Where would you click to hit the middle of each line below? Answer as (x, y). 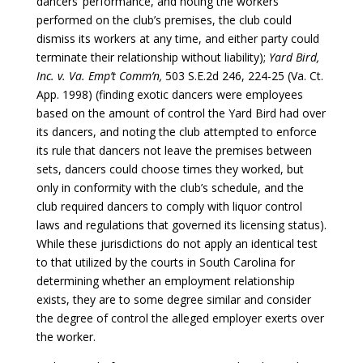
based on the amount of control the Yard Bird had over (181, 113)
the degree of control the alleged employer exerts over (180, 318)
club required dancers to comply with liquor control (169, 206)
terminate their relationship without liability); (152, 57)
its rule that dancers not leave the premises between (174, 150)
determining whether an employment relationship (165, 280)
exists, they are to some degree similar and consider (173, 299)
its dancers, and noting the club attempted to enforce (176, 131)
